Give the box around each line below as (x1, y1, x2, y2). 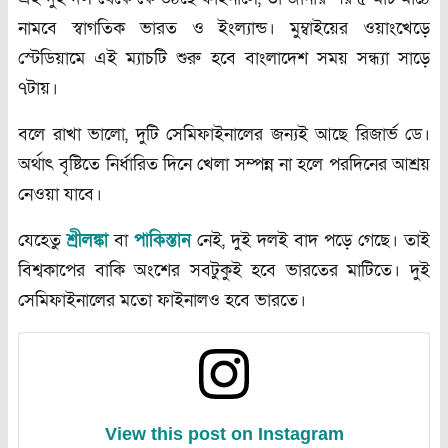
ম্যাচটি (126, 47, 168, 71)
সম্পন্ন (234, 153, 274, 177)
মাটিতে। (347, 259, 401, 283)
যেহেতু (18, 229, 61, 253)
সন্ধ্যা (356, 47, 389, 71)
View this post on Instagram (104, 424, 344, 445)
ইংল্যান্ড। (218, 17, 276, 41)
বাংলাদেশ (244, 47, 308, 71)
